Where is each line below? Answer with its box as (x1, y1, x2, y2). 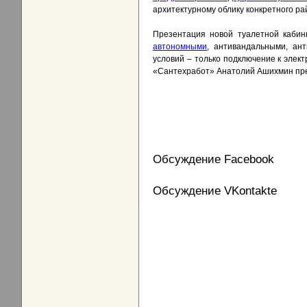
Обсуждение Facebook (153, 153, 274, 166)
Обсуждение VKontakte (153, 184, 277, 197)
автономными (153, 42, 207, 52)
